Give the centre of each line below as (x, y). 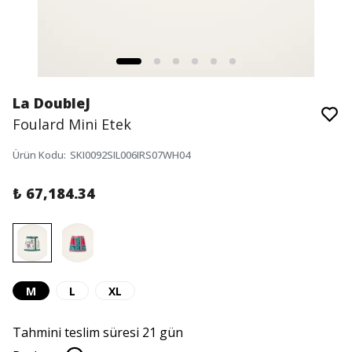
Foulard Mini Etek (72, 124)
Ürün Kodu (38, 155)
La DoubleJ (51, 103)
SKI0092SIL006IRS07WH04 (130, 155)
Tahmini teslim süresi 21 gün (98, 332)
